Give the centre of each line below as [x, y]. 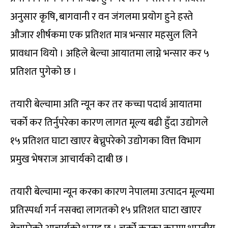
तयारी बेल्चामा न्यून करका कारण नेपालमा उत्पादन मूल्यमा [112, 192]
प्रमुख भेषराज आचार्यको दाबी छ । [69, 160]
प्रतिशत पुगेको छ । [44, 72]
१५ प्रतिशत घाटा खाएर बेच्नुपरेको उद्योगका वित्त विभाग [106, 141]
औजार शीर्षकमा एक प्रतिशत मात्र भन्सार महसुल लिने [104, 35]
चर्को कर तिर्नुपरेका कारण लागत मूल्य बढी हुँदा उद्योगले [109, 123]
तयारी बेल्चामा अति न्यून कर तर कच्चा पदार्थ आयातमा [106, 105]
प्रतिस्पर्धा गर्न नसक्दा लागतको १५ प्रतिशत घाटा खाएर [106, 210]
